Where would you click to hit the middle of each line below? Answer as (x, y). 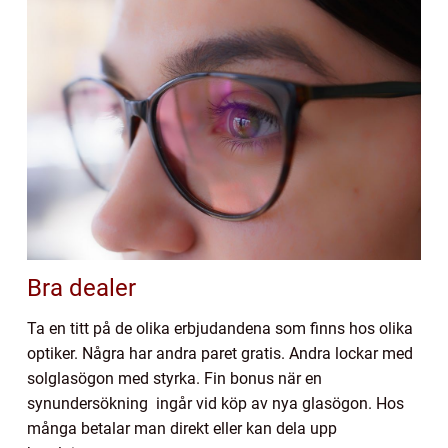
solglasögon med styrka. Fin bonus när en (174, 378)
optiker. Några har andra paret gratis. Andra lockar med (220, 353)
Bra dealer (81, 287)
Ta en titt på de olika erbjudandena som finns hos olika (220, 328)
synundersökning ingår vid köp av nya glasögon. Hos (215, 403)
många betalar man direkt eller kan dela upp (182, 428)
